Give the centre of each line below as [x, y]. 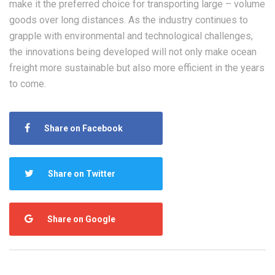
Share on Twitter [82, 174]
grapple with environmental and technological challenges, [131, 36]
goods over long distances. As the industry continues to [129, 20]
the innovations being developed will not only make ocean [133, 52]
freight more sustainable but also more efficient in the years [137, 68]
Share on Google [81, 219]
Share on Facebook [83, 128]
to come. [28, 84]
